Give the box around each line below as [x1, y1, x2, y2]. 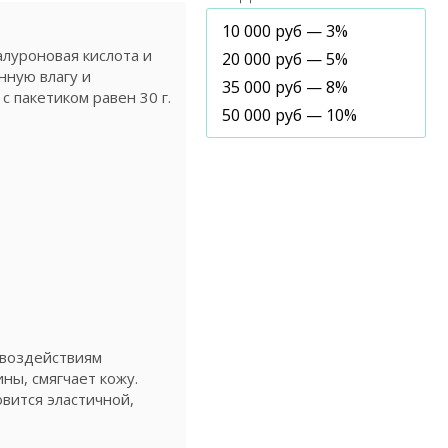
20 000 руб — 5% [222, 48, 348, 70]
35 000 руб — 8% [222, 76, 348, 98]
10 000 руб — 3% [222, 20, 348, 42]
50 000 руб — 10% [222, 104, 357, 126]
